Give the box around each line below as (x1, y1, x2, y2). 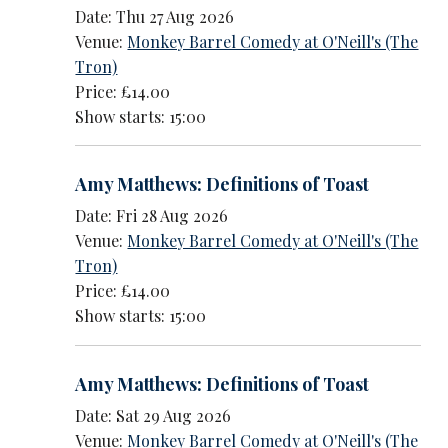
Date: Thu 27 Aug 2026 (75, 5, 235, 27)
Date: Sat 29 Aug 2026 (75, 405, 232, 427)
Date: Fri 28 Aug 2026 (75, 205, 229, 227)
